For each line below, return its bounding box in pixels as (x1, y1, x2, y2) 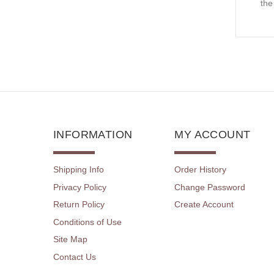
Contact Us (53, 252, 96, 262)
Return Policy (53, 199, 105, 210)
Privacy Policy (53, 182, 106, 192)
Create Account (174, 199, 234, 210)
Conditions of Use (53, 217, 122, 227)
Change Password (174, 182, 246, 192)
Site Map (53, 234, 87, 245)
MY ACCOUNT (174, 128, 251, 141)
